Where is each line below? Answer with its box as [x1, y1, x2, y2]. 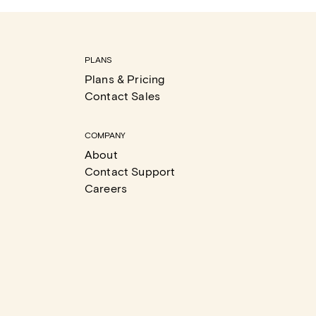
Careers [85, 181, 128, 195]
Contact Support [85, 164, 176, 178]
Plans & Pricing [85, 72, 165, 85]
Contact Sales [85, 89, 160, 102]
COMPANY [85, 130, 126, 140]
